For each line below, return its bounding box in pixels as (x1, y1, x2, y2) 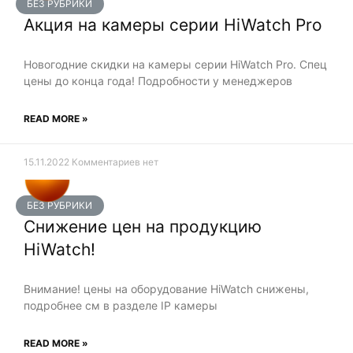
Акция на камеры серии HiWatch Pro (24, 14, 322, 35)
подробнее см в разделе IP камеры (24, 298, 221, 312)
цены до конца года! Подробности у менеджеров (24, 73, 292, 87)
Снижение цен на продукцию (24, 216, 262, 236)
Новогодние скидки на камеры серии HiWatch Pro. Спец (24, 57, 327, 71)
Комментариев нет (72, 155, 158, 168)
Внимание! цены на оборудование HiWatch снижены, (24, 281, 309, 295)
